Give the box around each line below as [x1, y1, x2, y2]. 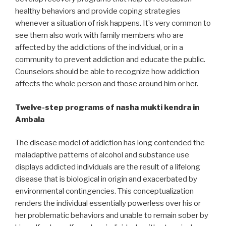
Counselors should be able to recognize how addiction [15, 67, 199, 77]
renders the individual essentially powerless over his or [15, 199, 201, 208]
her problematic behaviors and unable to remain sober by [15, 211, 208, 220]
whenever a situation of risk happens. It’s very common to [15, 19, 211, 28]
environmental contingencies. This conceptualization [15, 187, 194, 196]
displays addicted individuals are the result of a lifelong [15, 162, 200, 172]
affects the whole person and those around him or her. [15, 79, 198, 89]
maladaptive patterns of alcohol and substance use [15, 150, 189, 160]
